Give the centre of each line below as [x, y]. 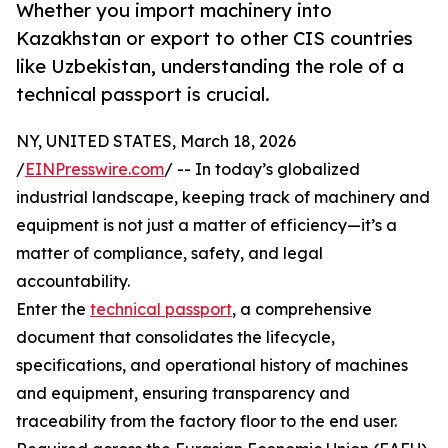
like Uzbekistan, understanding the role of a [210, 66]
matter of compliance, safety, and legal [169, 253]
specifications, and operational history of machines [212, 365]
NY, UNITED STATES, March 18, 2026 [156, 141]
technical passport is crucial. [143, 94]
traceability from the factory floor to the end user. [206, 421]
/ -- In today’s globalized [262, 169]
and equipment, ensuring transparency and [183, 393]
